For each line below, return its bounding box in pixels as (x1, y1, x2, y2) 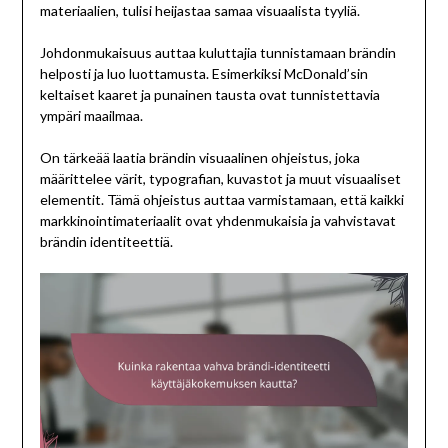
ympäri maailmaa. (39, 107, 143, 125)
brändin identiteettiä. (39, 233, 173, 251)
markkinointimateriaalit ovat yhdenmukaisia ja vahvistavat (39, 212, 396, 230)
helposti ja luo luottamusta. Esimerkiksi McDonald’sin (39, 65, 368, 83)
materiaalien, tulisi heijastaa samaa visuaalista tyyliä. (39, 2, 360, 20)
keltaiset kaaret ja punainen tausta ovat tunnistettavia (39, 86, 380, 104)
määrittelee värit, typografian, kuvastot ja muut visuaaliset (39, 170, 401, 188)
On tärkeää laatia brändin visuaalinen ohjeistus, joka (39, 149, 360, 167)
